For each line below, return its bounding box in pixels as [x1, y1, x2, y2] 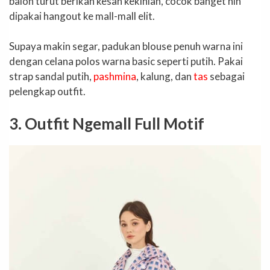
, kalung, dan [136, 70, 193, 83]
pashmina [93, 70, 136, 83]
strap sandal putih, [9, 70, 93, 83]
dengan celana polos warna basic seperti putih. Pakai [9, 55, 243, 68]
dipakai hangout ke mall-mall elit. [9, 9, 155, 22]
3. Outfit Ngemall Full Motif [9, 113, 204, 133]
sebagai [208, 70, 245, 83]
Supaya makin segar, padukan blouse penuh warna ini [9, 40, 243, 53]
